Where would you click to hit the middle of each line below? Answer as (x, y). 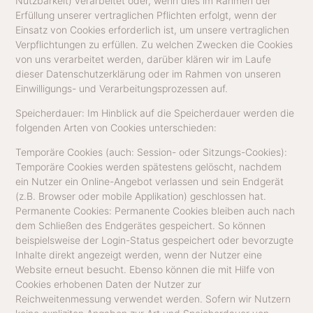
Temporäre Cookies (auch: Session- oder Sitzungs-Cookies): (152, 152)
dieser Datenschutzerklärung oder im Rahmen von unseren (148, 73)
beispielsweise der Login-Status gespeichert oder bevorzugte (155, 240)
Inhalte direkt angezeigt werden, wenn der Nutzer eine (139, 255)
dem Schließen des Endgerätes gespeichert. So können (141, 226)
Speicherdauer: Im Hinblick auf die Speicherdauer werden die (155, 112)
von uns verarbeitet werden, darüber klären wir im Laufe (144, 59)
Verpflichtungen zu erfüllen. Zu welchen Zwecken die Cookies (154, 44)
